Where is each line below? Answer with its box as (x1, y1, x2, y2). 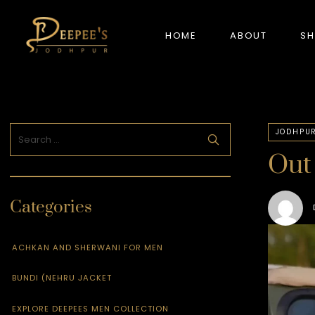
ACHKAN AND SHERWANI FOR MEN (12, 241, 164, 253)
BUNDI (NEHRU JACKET (12, 272, 112, 284)
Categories (10, 197, 93, 219)
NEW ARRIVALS (14, 117, 93, 131)
